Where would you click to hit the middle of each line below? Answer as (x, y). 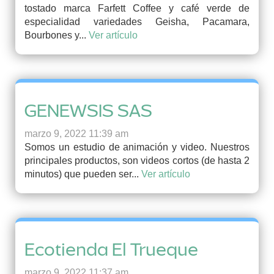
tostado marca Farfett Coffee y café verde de (137, 8)
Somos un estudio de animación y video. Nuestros (137, 147)
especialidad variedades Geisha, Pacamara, (137, 22)
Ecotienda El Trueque (111, 250)
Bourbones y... (57, 35)
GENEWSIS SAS (88, 111)
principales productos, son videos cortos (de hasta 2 (137, 161)
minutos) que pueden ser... (83, 174)
